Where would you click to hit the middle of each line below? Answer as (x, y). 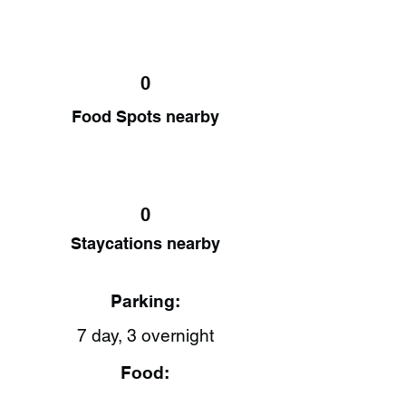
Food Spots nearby (145, 116)
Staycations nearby (145, 243)
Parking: (145, 301)
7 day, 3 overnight (145, 335)
